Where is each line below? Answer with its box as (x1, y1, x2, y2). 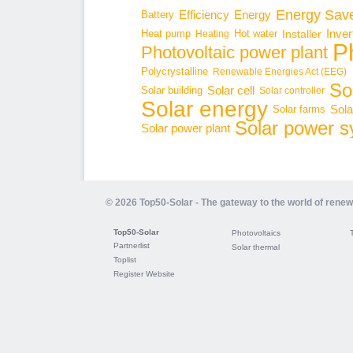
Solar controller (259, 85, 325, 96)
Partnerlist (113, 241, 150, 250)
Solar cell (207, 84, 255, 97)
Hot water (234, 28, 277, 39)
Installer (282, 28, 321, 40)
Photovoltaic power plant (141, 43, 328, 62)
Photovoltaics (232, 229, 281, 237)
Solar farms (273, 103, 325, 115)
